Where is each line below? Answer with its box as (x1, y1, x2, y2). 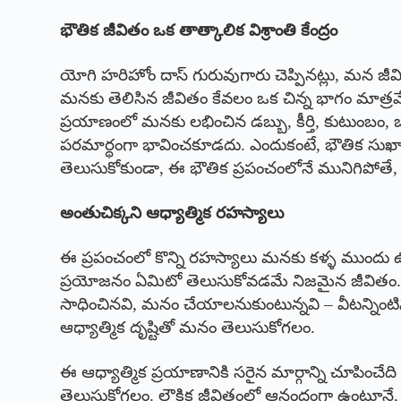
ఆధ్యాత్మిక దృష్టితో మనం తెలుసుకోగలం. (60, 318, 316, 337)
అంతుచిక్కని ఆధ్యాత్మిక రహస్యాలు (60, 203, 285, 223)
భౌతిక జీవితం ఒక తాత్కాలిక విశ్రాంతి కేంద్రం (60, 21, 338, 40)
